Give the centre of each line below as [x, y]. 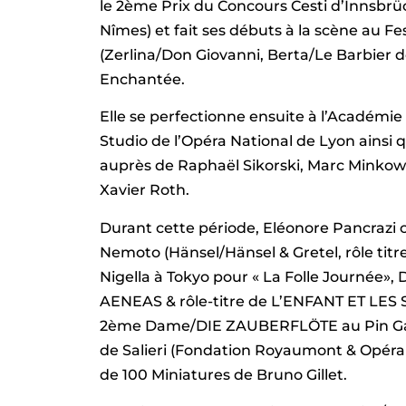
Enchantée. [143, 79]
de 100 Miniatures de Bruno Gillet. [224, 374]
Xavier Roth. [145, 190]
